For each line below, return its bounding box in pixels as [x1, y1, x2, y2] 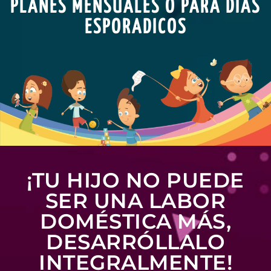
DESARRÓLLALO [46, 229, 225, 255]
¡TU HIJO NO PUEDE [27, 168, 244, 194]
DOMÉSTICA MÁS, [40, 209, 231, 235]
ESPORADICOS [84, 18, 187, 38]
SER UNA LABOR [45, 188, 226, 214]
